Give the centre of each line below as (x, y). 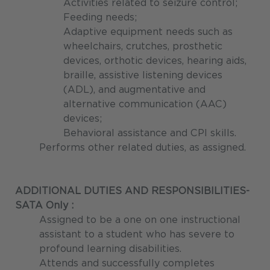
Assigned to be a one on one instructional (140, 220)
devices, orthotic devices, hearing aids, (155, 61)
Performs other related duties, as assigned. (143, 148)
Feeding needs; (100, 17)
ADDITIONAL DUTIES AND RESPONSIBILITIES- (132, 191)
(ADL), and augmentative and (134, 90)
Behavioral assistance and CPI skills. (150, 133)
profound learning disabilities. (110, 249)
